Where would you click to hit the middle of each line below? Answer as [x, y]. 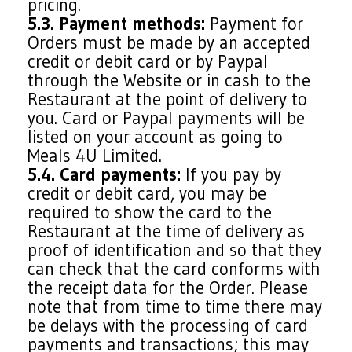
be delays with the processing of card [168, 325]
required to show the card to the [150, 212]
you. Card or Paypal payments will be [167, 118]
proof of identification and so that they [175, 250]
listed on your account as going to [156, 137]
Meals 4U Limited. [95, 156]
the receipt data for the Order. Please [168, 288]
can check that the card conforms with [174, 269]
